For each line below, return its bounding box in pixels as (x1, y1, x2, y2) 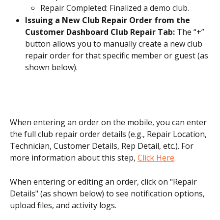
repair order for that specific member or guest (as (25, 50, 210, 61)
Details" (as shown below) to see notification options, (10, 188, 207, 199)
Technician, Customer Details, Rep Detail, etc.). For (10, 140, 195, 152)
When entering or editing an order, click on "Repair (10, 176, 199, 187)
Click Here (137, 152, 174, 164)
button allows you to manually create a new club (25, 38, 204, 49)
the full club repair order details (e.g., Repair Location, (10, 129, 209, 140)
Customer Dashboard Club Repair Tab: (25, 26, 177, 37)
